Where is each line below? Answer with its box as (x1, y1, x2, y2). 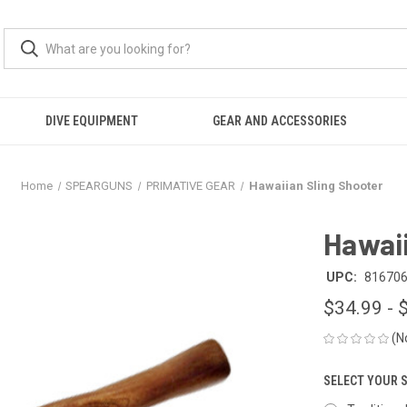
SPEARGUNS (65, 179, 134, 193)
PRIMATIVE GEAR (146, 179, 236, 193)
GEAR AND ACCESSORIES (213, 114, 348, 128)
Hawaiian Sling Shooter (248, 179, 383, 193)
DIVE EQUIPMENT (45, 114, 138, 128)
